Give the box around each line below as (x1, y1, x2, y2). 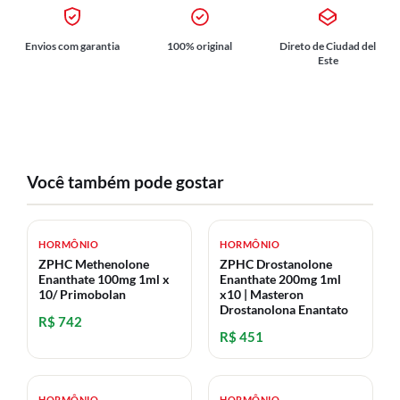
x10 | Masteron (220, 287, 304, 302)
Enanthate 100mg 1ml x (38, 271, 170, 287)
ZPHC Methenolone (38, 256, 149, 271)
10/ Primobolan (38, 287, 126, 302)
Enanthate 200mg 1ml (220, 271, 341, 287)
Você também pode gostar (27, 171, 224, 192)
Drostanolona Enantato (220, 302, 348, 317)
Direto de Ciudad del (279, 38, 377, 53)
